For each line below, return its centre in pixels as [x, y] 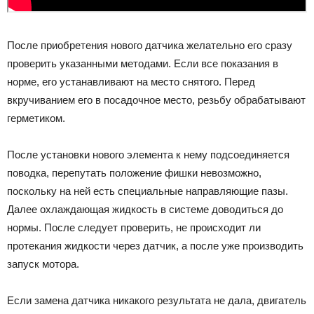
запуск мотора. [43, 264]
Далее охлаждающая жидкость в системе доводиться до [145, 209]
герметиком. [36, 118]
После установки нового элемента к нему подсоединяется [148, 154]
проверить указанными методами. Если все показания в [143, 63]
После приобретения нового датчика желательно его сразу [150, 45]
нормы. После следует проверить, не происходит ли [134, 227]
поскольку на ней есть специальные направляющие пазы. [148, 191]
